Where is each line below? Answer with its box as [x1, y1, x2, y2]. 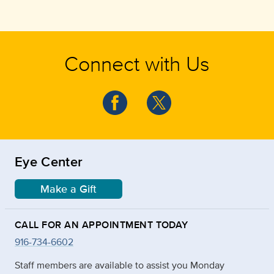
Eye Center [15, 151, 83, 171]
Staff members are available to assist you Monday [15, 257, 224, 272]
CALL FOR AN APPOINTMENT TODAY [15, 217, 188, 232]
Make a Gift [40, 180, 97, 197]
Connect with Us [64, 48, 210, 78]
